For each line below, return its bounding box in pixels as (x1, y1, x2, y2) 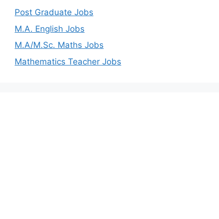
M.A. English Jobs (15, 23, 85, 34)
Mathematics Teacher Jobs (15, 56, 121, 66)
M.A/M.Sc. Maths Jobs (15, 40, 104, 50)
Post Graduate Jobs (15, 7, 93, 18)
